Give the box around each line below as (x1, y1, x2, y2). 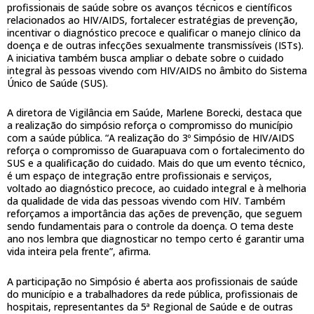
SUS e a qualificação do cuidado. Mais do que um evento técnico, (7, 156, 306, 170)
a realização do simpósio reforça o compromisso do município (7, 118, 293, 132)
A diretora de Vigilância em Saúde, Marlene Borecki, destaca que (7, 106, 302, 120)
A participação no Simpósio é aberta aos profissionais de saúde (7, 274, 298, 288)
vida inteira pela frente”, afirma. (7, 245, 151, 259)
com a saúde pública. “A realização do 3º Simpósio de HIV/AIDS (7, 131, 294, 145)
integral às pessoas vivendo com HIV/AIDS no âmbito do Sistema (7, 63, 307, 77)
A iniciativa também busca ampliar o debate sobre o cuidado (7, 50, 284, 64)
